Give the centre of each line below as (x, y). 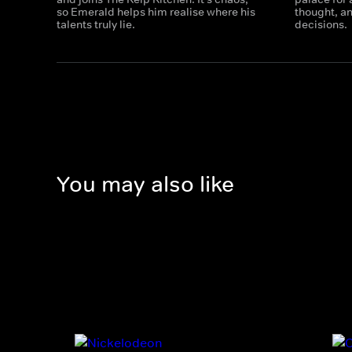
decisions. (321, 24)
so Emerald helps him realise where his (156, 12)
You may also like (145, 185)
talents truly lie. (96, 24)
